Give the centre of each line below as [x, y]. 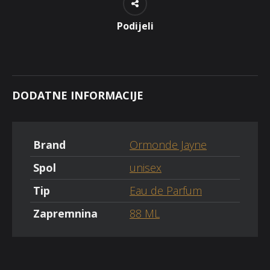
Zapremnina [65, 213]
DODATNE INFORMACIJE [78, 95]
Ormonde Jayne [168, 144]
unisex [146, 167]
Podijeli [135, 26]
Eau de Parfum [166, 190]
